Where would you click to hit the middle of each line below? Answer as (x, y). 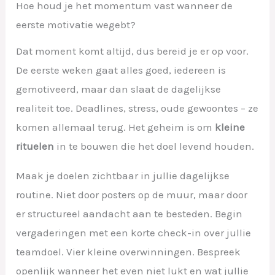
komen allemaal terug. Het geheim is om (116, 127)
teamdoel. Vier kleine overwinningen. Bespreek (129, 252)
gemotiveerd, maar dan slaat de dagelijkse (119, 89)
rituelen (35, 146)
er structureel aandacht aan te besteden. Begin (130, 214)
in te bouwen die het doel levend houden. (154, 146)
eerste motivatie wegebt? (76, 25)
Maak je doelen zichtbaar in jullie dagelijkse (123, 176)
